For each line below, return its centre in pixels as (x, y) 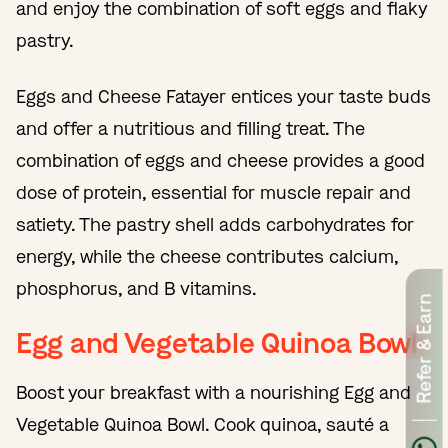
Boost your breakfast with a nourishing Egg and (213, 392)
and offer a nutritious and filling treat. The (190, 128)
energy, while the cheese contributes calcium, (207, 256)
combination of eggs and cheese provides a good (220, 160)
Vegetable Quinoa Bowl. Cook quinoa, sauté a (202, 424)
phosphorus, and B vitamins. (136, 288)
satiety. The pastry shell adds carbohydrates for (215, 224)
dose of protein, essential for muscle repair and (213, 192)
